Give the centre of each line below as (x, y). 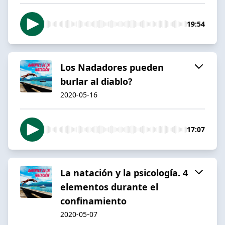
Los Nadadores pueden (112, 67)
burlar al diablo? (96, 81)
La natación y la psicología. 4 (124, 173)
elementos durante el (109, 187)
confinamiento (93, 201)
